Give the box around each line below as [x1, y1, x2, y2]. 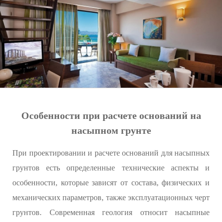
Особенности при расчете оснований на [21, 110, 201, 121]
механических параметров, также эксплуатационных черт [12, 193, 210, 202]
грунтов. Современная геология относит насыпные [12, 208, 210, 217]
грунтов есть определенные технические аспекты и [12, 164, 210, 172]
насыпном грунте [71, 125, 151, 136]
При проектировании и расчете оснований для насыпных [12, 149, 210, 158]
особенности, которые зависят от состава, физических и [12, 178, 210, 187]
